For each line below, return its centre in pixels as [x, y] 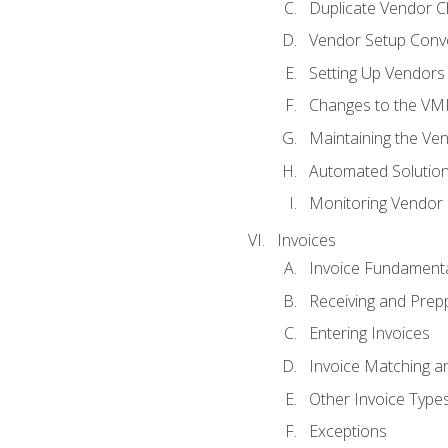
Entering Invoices [369, 333]
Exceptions [347, 431]
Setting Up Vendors [376, 72]
